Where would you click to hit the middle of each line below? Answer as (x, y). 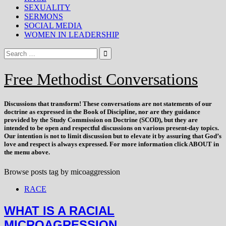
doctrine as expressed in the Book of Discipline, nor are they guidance (102, 112)
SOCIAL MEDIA (53, 25)
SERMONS (44, 16)
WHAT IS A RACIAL (59, 211)
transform (65, 104)
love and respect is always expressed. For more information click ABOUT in (111, 144)
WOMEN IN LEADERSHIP (72, 34)
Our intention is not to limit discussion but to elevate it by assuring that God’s (113, 136)
